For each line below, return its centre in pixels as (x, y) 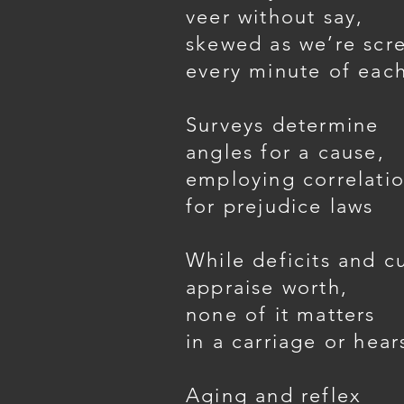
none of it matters (281, 314)
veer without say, (275, 17)
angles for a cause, (285, 152)
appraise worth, (267, 287)
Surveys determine (283, 125)
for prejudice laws (280, 206)
